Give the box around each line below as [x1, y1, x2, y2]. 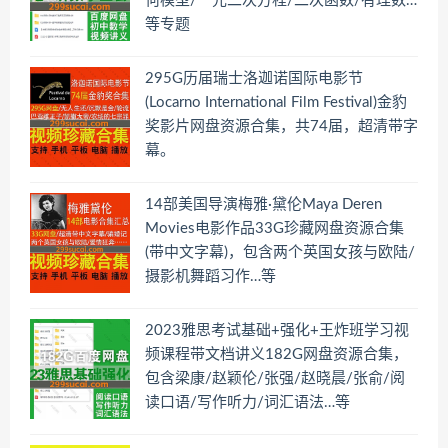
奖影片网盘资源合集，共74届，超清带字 [145, 118, 418, 134]
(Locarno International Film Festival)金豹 [145, 94, 407, 110]
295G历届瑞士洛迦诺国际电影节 [145, 70, 363, 86]
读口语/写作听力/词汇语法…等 [145, 394, 350, 410]
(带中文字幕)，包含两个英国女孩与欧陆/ [145, 244, 415, 260]
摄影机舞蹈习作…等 [145, 268, 276, 284]
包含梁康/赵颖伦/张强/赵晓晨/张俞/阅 [145, 370, 405, 386]
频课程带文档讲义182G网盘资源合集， [145, 346, 408, 362]
